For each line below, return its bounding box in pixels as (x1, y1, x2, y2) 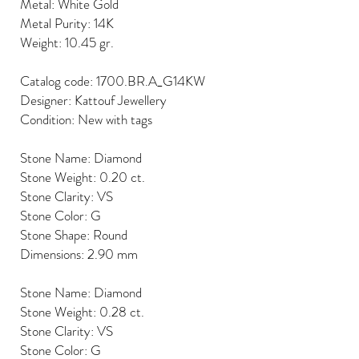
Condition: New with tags (20, 110, 152, 130)
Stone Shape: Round (20, 225, 127, 245)
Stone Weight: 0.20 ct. (20, 167, 145, 188)
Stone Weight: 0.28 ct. (20, 302, 144, 322)
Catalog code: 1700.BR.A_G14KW (20, 71, 205, 91)
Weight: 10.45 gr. (20, 33, 114, 53)
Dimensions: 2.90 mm (20, 244, 138, 264)
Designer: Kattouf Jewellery (20, 91, 167, 111)
